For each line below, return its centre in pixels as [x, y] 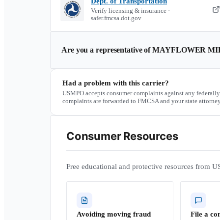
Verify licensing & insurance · [130, 11]
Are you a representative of [107, 50]
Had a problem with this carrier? [116, 83]
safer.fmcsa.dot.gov [116, 18]
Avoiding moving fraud [114, 214]
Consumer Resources [122, 136]
